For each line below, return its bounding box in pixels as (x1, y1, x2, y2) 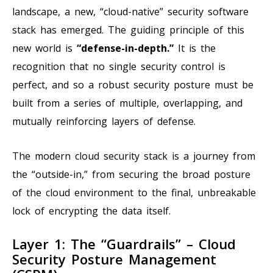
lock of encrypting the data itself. (12, 204, 171, 218)
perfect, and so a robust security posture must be (12, 77, 253, 91)
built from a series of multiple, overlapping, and (12, 96, 243, 110)
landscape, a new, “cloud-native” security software (12, 4, 249, 18)
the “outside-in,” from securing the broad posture (12, 167, 250, 181)
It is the (174, 41, 216, 55)
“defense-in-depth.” (77, 41, 174, 55)
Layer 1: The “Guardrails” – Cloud (12, 234, 236, 253)
